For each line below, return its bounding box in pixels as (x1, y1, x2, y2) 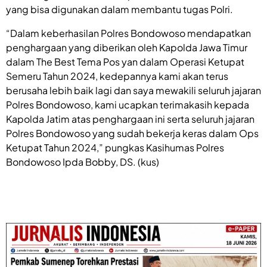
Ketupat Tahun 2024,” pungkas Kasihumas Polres (6, 141, 224, 154)
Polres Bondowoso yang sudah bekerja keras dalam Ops (6, 126, 259, 139)
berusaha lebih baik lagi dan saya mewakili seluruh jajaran (6, 83, 261, 97)
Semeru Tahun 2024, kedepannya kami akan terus (6, 69, 228, 82)
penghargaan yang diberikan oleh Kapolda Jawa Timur (6, 41, 247, 54)
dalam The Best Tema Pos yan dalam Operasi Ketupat (6, 55, 244, 68)
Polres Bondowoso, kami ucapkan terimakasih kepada (6, 98, 249, 111)
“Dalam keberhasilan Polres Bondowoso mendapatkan (6, 26, 251, 39)
